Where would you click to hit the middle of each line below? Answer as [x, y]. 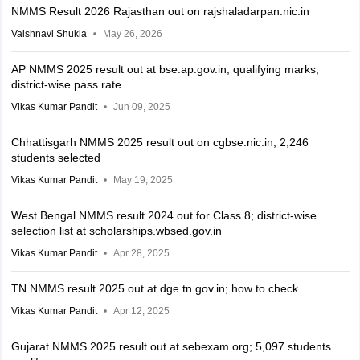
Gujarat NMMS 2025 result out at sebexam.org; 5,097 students [171, 347]
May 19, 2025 [143, 180]
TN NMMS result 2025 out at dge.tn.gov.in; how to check [154, 289]
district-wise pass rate [66, 85]
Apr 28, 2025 [141, 254]
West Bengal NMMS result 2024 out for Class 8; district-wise [164, 216]
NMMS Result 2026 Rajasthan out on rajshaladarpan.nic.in [160, 12]
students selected [55, 158]
